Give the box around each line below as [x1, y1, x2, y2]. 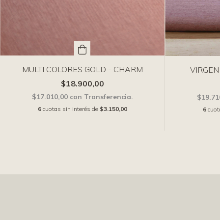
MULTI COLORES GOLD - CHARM [22, 64, 143, 75]
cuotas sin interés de [42, 105, 100, 113]
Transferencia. [83, 92, 133, 102]
